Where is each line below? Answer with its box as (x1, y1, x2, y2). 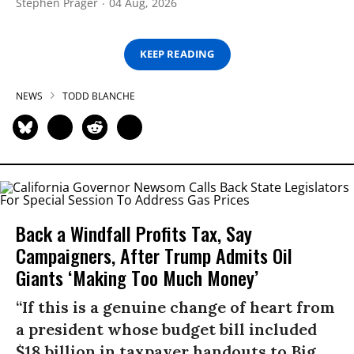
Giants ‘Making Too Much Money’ (16, 262, 258, 292)
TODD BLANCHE (62, 88, 135, 103)
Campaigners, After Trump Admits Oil (16, 240, 292, 269)
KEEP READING (140, 47, 214, 62)
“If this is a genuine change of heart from (16, 296, 335, 317)
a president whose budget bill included (16, 318, 317, 339)
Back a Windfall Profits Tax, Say (16, 218, 252, 247)
